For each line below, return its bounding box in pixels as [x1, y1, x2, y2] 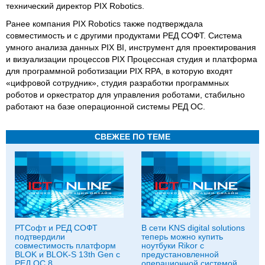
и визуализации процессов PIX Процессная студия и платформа [6, 54, 257, 64]
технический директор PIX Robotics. [6, 1, 144, 11]
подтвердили [15, 232, 65, 241]
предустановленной [141, 250, 219, 259]
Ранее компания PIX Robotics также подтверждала [6, 19, 203, 28]
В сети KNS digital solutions [141, 223, 245, 232]
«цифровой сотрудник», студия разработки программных [6, 78, 229, 88]
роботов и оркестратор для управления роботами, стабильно [6, 90, 245, 99]
